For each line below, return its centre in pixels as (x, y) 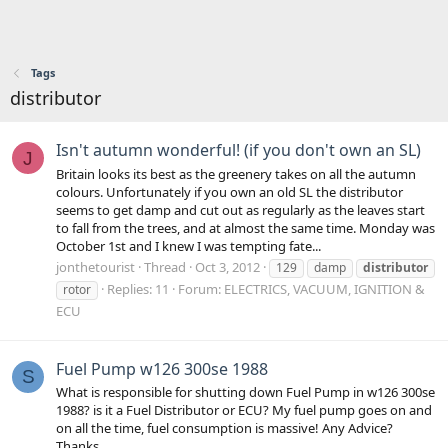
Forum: (201, 288)
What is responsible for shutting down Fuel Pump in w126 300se (245, 392)
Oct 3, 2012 (227, 266)
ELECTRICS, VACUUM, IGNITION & (324, 288)
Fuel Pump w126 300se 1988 (162, 369)
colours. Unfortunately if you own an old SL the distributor (229, 191)
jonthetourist (95, 266)
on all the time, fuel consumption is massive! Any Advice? (224, 428)
